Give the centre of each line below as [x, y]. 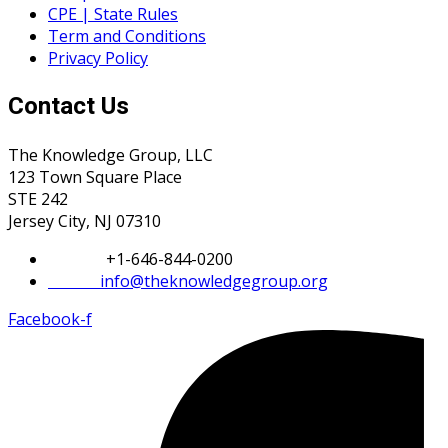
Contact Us [68, 107]
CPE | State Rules [113, 14]
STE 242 [38, 199]
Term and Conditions [127, 36]
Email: [74, 281]
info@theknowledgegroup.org [214, 281]
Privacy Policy [98, 58]
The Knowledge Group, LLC [110, 155]
